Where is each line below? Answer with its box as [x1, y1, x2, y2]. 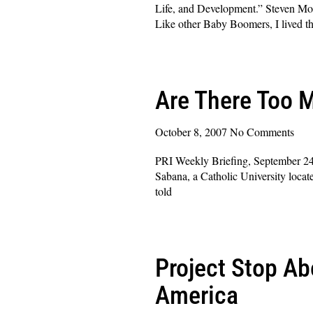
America [155, 280, 238, 310]
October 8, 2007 [155, 124, 230, 139]
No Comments [230, 124, 294, 139]
